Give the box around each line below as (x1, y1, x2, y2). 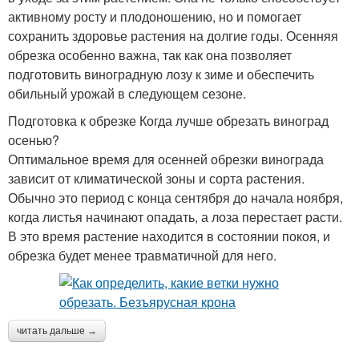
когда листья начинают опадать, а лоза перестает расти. (8, 207, 342, 226)
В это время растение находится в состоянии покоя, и (8, 226, 330, 245)
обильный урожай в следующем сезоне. (8, 83, 246, 103)
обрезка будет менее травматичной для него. (8, 245, 276, 264)
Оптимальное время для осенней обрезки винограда (8, 149, 324, 168)
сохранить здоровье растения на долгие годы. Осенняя (8, 26, 338, 45)
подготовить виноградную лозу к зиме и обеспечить (8, 64, 314, 83)
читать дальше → (17, 325, 97, 337)
